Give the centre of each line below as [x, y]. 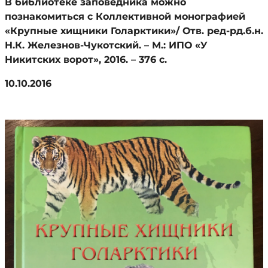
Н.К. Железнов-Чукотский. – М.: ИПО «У [106, 45]
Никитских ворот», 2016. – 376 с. [86, 60]
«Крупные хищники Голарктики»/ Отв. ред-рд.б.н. [134, 31]
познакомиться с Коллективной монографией [125, 16]
